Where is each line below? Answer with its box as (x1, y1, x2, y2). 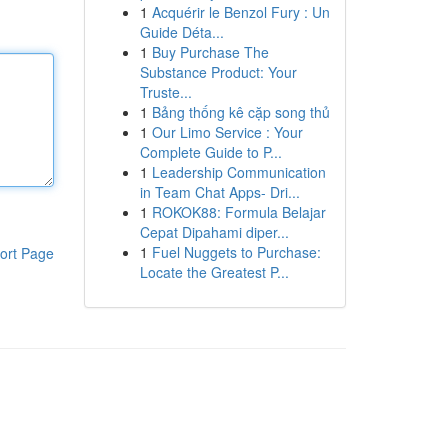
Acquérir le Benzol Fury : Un (151, 2, 330, 22)
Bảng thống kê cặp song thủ (151, 102, 330, 122)
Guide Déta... (139, 22, 224, 42)
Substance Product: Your (139, 62, 297, 82)
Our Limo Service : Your (151, 122, 303, 142)
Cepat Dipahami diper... (139, 222, 289, 242)
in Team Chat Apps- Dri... (139, 182, 300, 202)
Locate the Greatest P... (139, 262, 289, 282)
